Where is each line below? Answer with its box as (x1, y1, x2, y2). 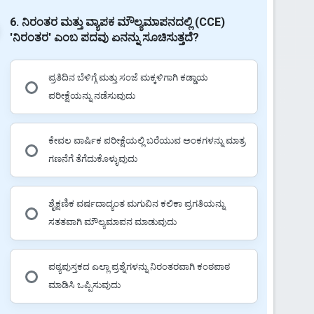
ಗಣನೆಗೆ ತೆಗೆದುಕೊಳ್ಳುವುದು (48, 151, 137, 165)
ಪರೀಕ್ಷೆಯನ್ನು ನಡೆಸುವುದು (48, 88, 135, 102)
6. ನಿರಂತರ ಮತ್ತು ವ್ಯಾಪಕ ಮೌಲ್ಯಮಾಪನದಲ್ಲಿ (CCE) (9, 15, 225, 29)
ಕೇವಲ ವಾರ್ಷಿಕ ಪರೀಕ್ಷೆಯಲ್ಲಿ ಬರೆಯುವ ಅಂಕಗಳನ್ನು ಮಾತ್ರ (48, 133, 245, 147)
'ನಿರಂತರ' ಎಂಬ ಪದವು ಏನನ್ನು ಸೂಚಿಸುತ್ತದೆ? (9, 30, 199, 44)
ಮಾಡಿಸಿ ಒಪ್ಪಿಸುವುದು (48, 278, 121, 292)
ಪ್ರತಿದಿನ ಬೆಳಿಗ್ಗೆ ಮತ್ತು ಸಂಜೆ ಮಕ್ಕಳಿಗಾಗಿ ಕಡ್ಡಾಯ (48, 70, 208, 84)
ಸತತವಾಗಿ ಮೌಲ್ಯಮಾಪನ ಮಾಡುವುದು (48, 214, 177, 228)
